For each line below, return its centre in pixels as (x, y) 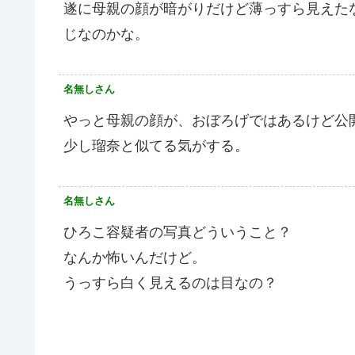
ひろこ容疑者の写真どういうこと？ (177, 232)
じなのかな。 (106, 34)
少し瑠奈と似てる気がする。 (156, 145)
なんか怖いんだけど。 (135, 257)
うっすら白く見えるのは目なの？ (170, 282)
